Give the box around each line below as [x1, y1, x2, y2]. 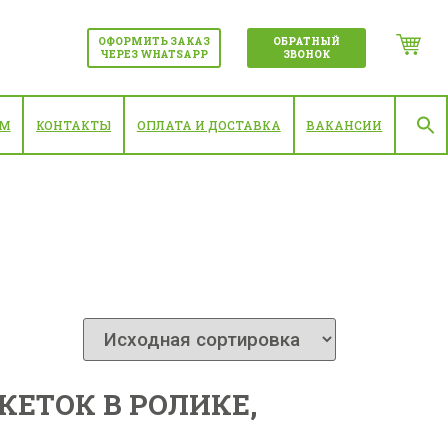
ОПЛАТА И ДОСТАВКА [136, 117, 281, 133]
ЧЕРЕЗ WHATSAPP [99, 47, 208, 61]
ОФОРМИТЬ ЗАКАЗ [97, 34, 210, 48]
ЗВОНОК [282, 47, 330, 61]
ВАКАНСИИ [306, 117, 383, 133]
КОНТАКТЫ [36, 117, 112, 133]
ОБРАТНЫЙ [272, 34, 340, 48]
